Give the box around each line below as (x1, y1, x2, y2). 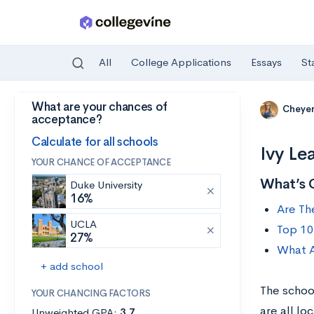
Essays (251, 55, 282, 69)
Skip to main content (15, 103, 114, 116)
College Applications (131, 55, 231, 69)
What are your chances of (32, 100, 168, 114)
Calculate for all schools (32, 134, 158, 149)
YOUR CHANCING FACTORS (32, 287, 151, 299)
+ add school (41, 259, 103, 273)
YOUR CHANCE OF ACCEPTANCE (32, 156, 171, 168)
